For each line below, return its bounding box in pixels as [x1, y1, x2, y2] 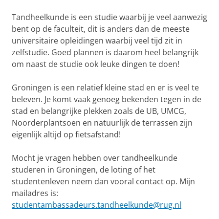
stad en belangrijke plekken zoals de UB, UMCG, [12, 106, 186, 116]
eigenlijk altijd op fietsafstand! [12, 129, 121, 140]
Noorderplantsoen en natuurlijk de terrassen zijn [12, 117, 193, 128]
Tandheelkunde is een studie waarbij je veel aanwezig [12, 12, 207, 22]
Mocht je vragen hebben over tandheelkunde [12, 153, 177, 163]
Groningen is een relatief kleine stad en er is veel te [12, 82, 199, 93]
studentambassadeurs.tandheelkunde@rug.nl [12, 199, 181, 210]
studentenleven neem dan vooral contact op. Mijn [12, 176, 195, 187]
